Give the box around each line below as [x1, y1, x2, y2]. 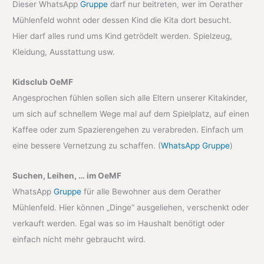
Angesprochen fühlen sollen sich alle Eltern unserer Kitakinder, [12, 93, 248, 103]
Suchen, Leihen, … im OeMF [12, 170, 122, 180]
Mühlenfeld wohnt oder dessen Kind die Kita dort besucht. [12, 15, 232, 25]
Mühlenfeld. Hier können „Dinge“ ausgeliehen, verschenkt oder [12, 202, 249, 212]
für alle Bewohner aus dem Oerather [81, 186, 222, 196]
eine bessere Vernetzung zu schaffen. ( [12, 140, 161, 150]
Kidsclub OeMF [12, 77, 74, 87]
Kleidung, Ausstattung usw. [12, 47, 115, 57]
